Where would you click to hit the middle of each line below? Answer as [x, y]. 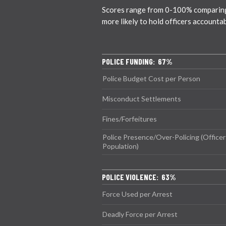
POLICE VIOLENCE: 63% [139, 177]
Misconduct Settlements [142, 98]
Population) [121, 146]
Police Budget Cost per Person [151, 78]
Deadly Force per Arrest [140, 214]
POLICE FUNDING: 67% [137, 61]
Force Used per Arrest [137, 194]
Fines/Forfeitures [130, 119]
